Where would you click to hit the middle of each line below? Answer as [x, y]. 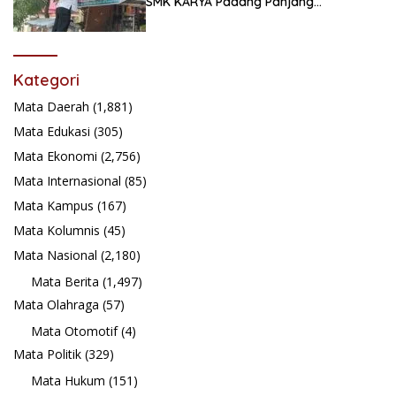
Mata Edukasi [52, 131]
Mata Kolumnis [57, 230]
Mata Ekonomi [55, 156]
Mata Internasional [67, 180]
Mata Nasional [55, 255]
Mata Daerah [51, 106]
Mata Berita [65, 281]
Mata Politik [47, 354]
